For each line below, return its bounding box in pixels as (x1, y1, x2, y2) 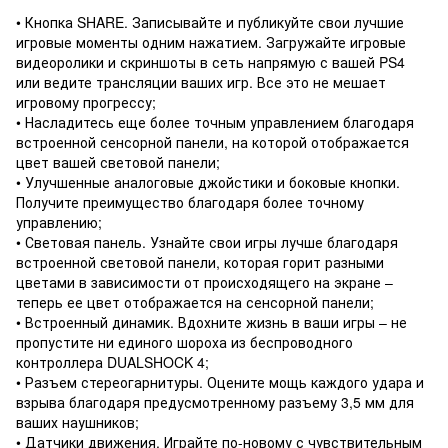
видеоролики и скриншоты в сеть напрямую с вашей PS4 (16, 51, 405, 72)
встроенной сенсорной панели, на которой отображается (16, 131, 409, 152)
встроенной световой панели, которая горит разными (16, 251, 384, 272)
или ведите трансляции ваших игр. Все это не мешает (16, 71, 386, 92)
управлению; (16, 211, 102, 232)
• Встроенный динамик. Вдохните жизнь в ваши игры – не (16, 311, 407, 332)
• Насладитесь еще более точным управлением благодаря (16, 111, 414, 132)
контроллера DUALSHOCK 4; (16, 351, 209, 372)
